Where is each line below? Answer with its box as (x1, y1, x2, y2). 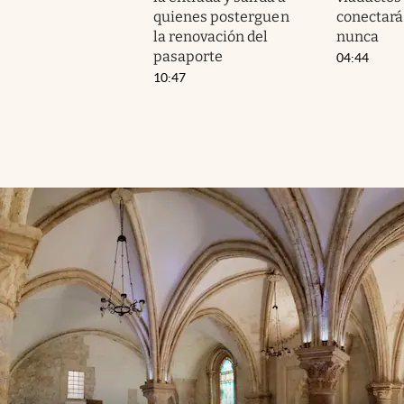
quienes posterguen (153, 7, 289, 25)
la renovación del (153, 27, 269, 45)
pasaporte (153, 47, 224, 65)
